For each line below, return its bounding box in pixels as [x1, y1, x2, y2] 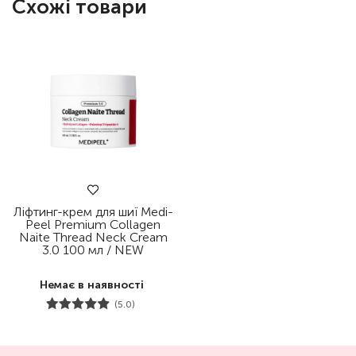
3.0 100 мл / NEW [42, 242, 144, 258]
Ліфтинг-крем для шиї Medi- [13, 204, 173, 220]
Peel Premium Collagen [25, 217, 161, 233]
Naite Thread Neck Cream [18, 230, 168, 246]
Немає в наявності [39, 278, 144, 292]
